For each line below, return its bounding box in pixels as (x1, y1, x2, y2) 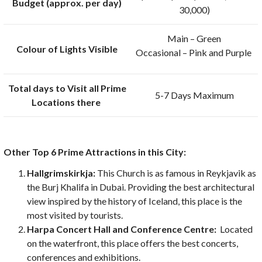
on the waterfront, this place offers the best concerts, (27, 237, 239, 249)
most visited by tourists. (27, 209, 123, 221)
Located (216, 223, 253, 235)
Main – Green (167, 33, 222, 44)
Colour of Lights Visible (16, 43, 118, 55)
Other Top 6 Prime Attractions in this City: (4, 146, 187, 158)
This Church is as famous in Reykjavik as (95, 167, 257, 179)
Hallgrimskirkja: (27, 167, 96, 179)
